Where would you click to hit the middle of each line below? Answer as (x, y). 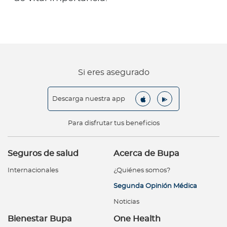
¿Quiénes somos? (142, 171)
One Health (137, 219)
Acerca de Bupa (146, 154)
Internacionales (33, 171)
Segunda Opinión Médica (155, 186)
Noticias (126, 202)
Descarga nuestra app (89, 99)
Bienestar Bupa (40, 219)
